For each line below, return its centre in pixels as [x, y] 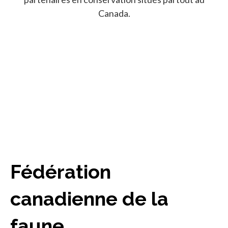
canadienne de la [89, 198]
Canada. [114, 13]
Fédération [61, 172]
